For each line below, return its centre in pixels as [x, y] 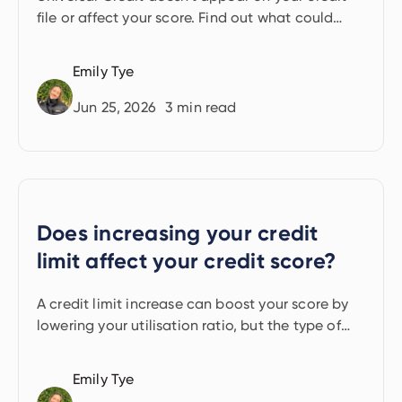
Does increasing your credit [178, 233]
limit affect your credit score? [187, 261]
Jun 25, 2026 [114, 107]
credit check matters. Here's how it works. [175, 347]
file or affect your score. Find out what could [185, 17]
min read [205, 107]
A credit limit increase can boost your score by [193, 304]
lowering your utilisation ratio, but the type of [189, 325]
